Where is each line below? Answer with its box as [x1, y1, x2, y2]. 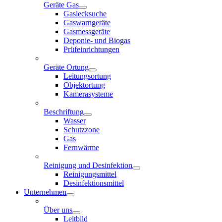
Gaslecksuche [63, 9, 107, 18]
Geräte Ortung [44, 62, 89, 71]
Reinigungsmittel [63, 169, 116, 178]
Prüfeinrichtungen [63, 45, 119, 54]
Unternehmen [24, 187, 66, 196]
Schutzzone [63, 125, 100, 134]
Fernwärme [63, 143, 99, 152]
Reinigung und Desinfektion [44, 161, 132, 169]
